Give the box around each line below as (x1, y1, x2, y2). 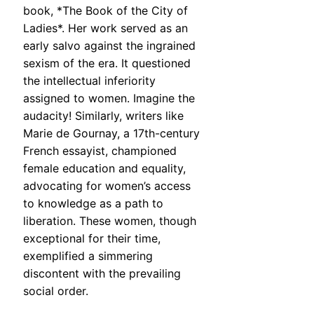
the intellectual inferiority (23, 74, 156, 88)
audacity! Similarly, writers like (23, 109, 184, 123)
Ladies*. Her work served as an (23, 21, 188, 36)
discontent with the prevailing (23, 266, 181, 281)
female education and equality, (23, 161, 186, 176)
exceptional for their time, (23, 231, 161, 246)
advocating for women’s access (23, 179, 191, 193)
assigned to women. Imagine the (23, 91, 195, 106)
